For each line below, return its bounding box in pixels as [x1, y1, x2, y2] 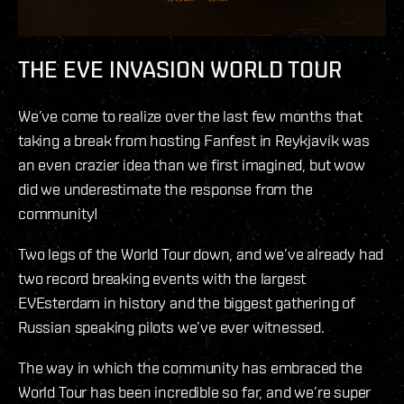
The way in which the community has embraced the [18, 357, 363, 377]
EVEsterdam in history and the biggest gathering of [18, 292, 356, 312]
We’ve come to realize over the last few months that [18, 106, 363, 125]
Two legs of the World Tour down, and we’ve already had [18, 243, 384, 263]
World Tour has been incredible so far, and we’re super [18, 381, 372, 401]
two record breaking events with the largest [18, 268, 307, 288]
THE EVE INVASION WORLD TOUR [18, 55, 342, 83]
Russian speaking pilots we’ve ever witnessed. [18, 317, 325, 336]
